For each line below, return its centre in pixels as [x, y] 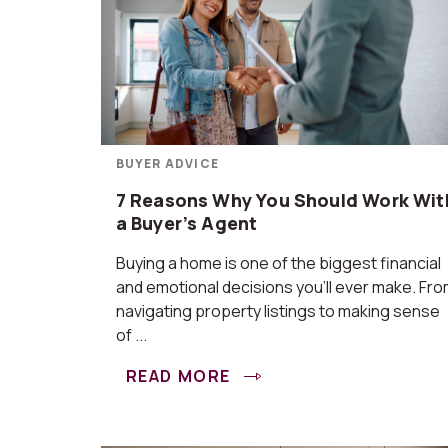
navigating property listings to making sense [277, 311]
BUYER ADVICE [167, 163]
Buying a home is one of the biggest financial [278, 263]
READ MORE [180, 376]
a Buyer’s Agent [186, 223]
